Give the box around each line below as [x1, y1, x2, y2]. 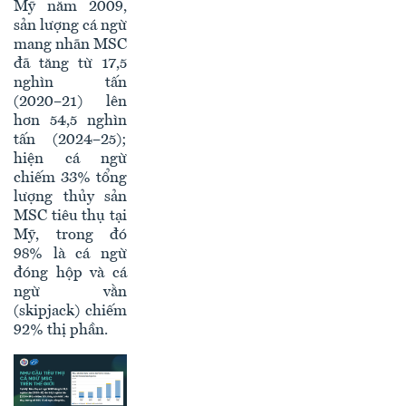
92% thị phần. [14, 322, 108, 338]
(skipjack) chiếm [14, 303, 127, 319]
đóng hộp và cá [14, 265, 127, 281]
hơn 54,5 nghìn [14, 112, 127, 129]
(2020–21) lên [14, 93, 127, 110]
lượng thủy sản [14, 188, 127, 205]
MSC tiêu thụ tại [14, 208, 127, 224]
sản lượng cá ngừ [14, 17, 127, 34]
